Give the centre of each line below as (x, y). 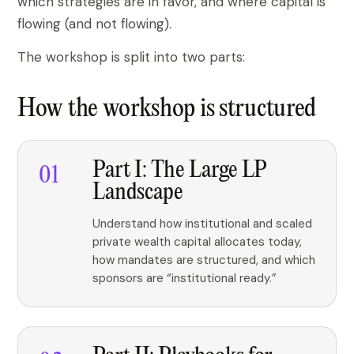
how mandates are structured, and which (204, 260)
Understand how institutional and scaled (202, 224)
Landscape (138, 193)
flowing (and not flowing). (94, 24)
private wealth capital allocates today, (197, 242)
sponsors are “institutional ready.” (185, 278)
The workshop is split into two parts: (131, 57)
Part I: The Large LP (180, 171)
